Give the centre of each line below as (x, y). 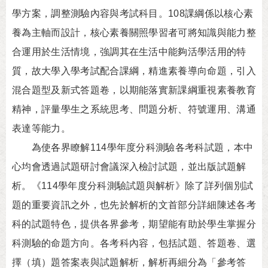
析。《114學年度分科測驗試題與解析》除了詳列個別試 (133, 186)
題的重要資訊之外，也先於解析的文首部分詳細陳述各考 (134, 205)
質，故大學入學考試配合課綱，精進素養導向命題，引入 (134, 71)
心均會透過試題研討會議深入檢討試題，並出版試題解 (129, 167)
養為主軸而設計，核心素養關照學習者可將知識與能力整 (134, 33)
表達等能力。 (41, 128)
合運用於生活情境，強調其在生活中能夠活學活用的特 (129, 52)
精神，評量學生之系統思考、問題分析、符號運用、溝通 (134, 109)
